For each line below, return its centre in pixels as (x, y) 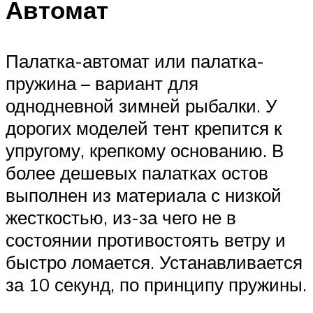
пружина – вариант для (102, 83)
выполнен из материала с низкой (144, 195)
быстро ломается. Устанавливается (154, 262)
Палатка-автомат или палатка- (135, 60)
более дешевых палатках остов (137, 172)
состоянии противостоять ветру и (146, 239)
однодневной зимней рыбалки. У (141, 105)
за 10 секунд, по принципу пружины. (156, 284)
